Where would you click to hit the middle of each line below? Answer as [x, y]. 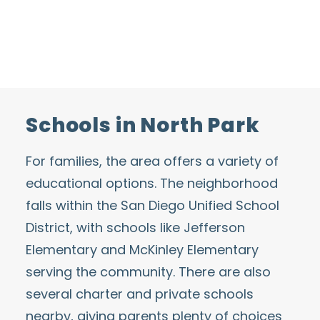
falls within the [73, 205]
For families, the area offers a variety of [152, 161]
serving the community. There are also [148, 272]
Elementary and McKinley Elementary [142, 250]
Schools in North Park [143, 125]
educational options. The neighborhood [152, 183]
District [48, 227]
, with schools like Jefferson [157, 227]
